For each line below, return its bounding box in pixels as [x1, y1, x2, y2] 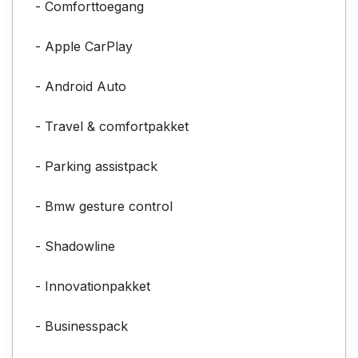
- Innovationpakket [35, 277, 150, 294]
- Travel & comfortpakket [35, 117, 189, 134]
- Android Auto [35, 78, 126, 94]
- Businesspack [35, 317, 128, 334]
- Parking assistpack [35, 157, 157, 174]
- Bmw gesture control [35, 197, 173, 214]
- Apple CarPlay [35, 38, 133, 54]
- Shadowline [35, 237, 115, 254]
